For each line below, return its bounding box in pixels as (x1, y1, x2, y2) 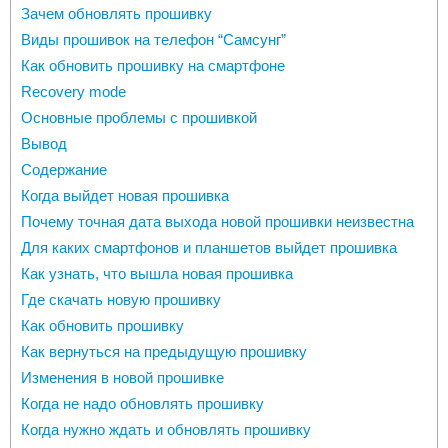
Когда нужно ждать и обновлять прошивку (21, 421, 311, 439)
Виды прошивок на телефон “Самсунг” (21, 31, 286, 49)
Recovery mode (21, 83, 126, 101)
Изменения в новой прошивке (21, 369, 224, 387)
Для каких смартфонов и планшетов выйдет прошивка (21, 239, 397, 257)
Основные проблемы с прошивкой (21, 109, 257, 127)
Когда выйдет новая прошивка (21, 187, 229, 205)
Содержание (21, 161, 107, 179)
